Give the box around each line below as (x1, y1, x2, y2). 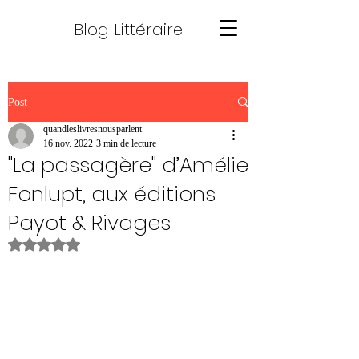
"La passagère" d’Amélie (8, 151, 248, 179)
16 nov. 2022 (43, 138, 93, 149)
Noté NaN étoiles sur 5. (43, 237, 165, 250)
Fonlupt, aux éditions (8, 179, 216, 208)
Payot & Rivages (8, 208, 171, 237)
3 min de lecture (96, 138, 156, 149)
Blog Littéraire (74, 18, 183, 41)
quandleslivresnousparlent (43, 123, 142, 135)
